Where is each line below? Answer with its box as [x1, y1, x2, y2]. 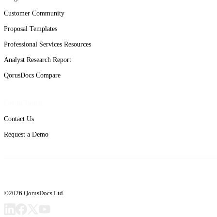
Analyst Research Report [4, 56, 71, 63]
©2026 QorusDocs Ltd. [4, 190, 64, 197]
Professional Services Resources [4, 40, 91, 48]
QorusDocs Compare [4, 71, 61, 79]
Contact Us [4, 115, 34, 123]
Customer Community [4, 9, 64, 17]
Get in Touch [4, 98, 42, 107]
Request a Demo [4, 131, 48, 139]
